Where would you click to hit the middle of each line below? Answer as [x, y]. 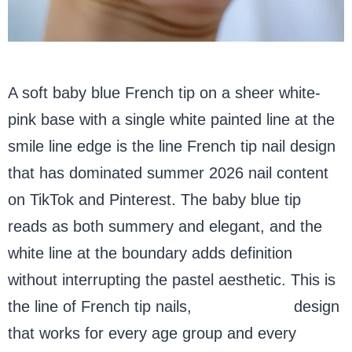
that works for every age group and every [152, 333]
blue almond [243, 306]
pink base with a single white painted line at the [171, 119]
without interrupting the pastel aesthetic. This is [172, 279]
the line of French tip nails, [102, 306]
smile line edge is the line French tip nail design [172, 146]
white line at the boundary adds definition [150, 253]
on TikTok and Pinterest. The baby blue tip [154, 199]
